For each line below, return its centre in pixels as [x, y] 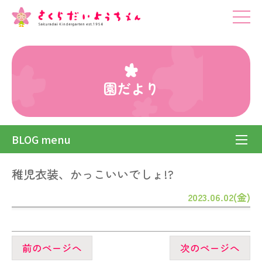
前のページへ [52, 248]
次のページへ [210, 248]
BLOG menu [41, 139]
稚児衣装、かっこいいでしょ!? [93, 174]
